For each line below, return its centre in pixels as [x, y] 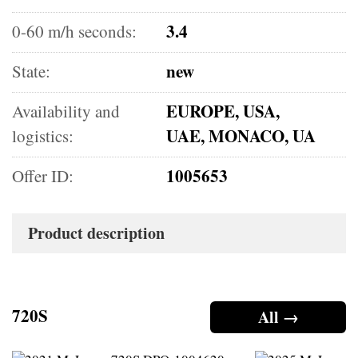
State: [31, 71]
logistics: [43, 135]
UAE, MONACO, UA [241, 135]
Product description [96, 233]
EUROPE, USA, [223, 111]
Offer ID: [43, 175]
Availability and [66, 111]
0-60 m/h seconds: [74, 31]
